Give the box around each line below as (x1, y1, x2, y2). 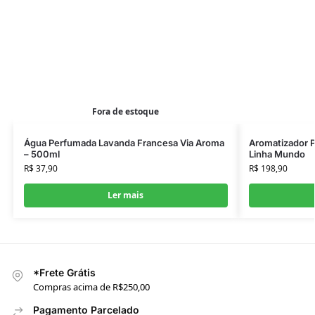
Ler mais (108, 188, 144, 201)
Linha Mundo (248, 148, 305, 160)
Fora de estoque (92, 105, 160, 117)
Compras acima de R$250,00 (33, 281, 150, 294)
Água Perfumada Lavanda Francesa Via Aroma (23, 136, 224, 148)
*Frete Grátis (33, 266, 96, 278)
